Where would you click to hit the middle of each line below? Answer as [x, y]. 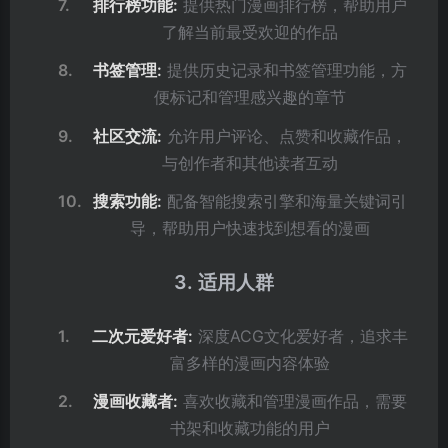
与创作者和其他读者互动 [250, 162]
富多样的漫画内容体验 [250, 363]
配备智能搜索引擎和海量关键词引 [285, 200]
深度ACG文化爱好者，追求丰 [301, 336]
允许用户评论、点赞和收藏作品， [285, 135]
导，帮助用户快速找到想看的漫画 [250, 227]
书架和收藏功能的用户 [250, 428]
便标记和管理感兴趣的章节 [250, 97]
